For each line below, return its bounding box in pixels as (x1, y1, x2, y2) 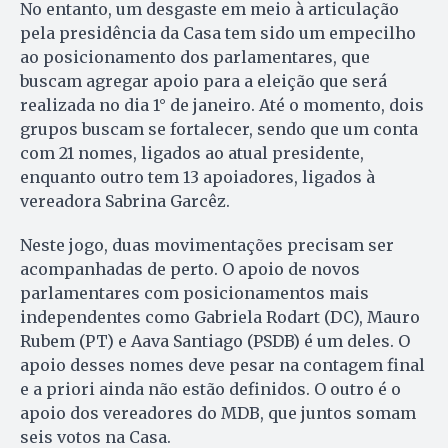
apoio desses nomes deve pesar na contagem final (20, 355, 425, 376)
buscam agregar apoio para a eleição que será (20, 71, 387, 92)
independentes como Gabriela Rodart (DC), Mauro (20, 307, 420, 328)
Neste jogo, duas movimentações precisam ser (20, 235, 394, 256)
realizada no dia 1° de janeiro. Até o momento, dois (20, 95, 424, 116)
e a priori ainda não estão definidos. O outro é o (20, 379, 401, 400)
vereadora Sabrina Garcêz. (20, 191, 230, 212)
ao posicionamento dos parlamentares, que (20, 47, 370, 68)
